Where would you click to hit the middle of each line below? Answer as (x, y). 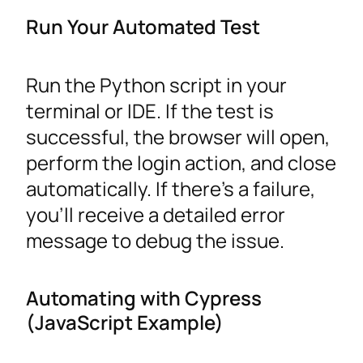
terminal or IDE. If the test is (150, 110)
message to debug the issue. (155, 240)
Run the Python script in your (156, 84)
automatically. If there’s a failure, (171, 188)
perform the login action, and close (181, 162)
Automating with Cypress (144, 297)
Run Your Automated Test (143, 27)
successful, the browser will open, (178, 136)
